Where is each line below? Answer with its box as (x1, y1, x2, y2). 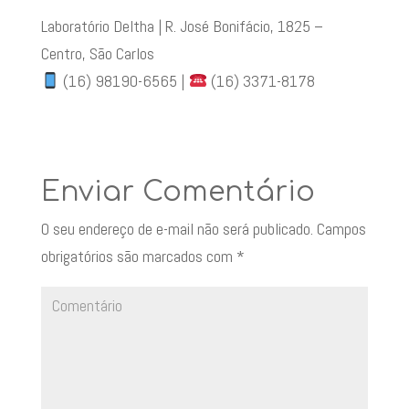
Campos (312, 217, 366, 239)
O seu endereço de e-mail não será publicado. (40, 217, 313, 239)
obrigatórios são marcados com (40, 245, 236, 267)
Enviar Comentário (40, 176, 315, 207)
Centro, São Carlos (40, 42, 154, 64)
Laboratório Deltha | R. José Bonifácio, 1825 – (40, 15, 323, 37)
